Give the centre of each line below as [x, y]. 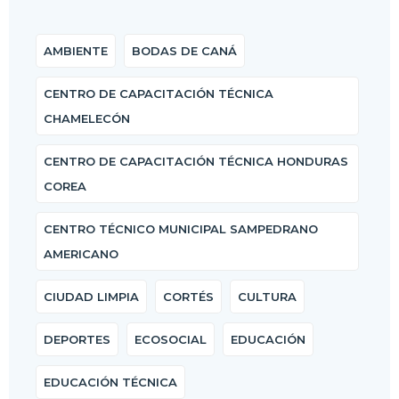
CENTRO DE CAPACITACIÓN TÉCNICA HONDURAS [196, 161]
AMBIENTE [76, 50]
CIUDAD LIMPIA [91, 296]
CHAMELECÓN [87, 118]
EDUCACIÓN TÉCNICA [110, 382]
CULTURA [267, 296]
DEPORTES [77, 339]
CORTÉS [188, 296]
